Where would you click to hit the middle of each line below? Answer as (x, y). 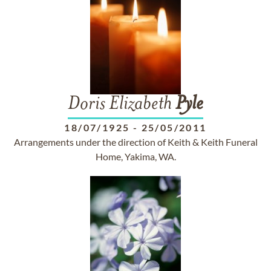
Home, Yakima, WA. (135, 156)
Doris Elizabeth (122, 105)
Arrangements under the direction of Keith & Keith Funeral (135, 142)
